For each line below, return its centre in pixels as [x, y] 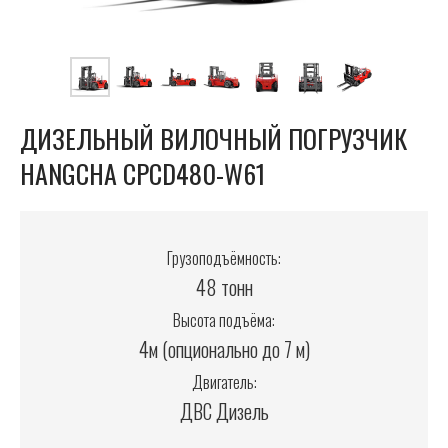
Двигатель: [224, 382]
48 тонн [224, 287]
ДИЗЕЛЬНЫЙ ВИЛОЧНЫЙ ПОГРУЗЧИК [213, 139]
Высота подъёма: [224, 320]
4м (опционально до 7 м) [224, 349]
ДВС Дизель [224, 411]
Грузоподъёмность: [224, 258]
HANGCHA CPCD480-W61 [142, 174]
